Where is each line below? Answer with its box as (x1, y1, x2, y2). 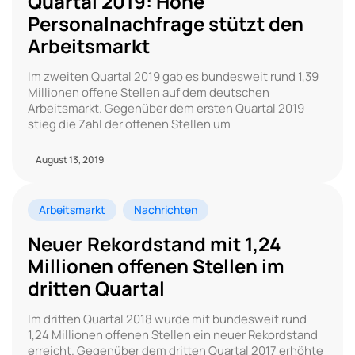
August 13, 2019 (36, 152, 104, 166)
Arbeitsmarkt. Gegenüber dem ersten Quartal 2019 (28, 99, 304, 116)
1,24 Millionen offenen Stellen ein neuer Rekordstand (28, 326, 318, 343)
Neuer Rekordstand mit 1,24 (28, 230, 281, 257)
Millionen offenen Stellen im (28, 252, 284, 279)
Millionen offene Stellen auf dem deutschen (28, 83, 269, 101)
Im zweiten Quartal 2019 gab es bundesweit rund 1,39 (28, 67, 319, 85)
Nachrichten (134, 201, 197, 217)
